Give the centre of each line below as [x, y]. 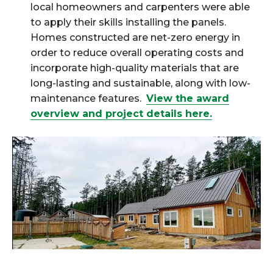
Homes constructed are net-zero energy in [135, 37]
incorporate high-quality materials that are [135, 68]
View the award [188, 98]
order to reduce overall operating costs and [137, 52]
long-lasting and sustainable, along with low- [140, 83]
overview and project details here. [121, 113]
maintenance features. [88, 98]
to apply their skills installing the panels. [128, 22]
